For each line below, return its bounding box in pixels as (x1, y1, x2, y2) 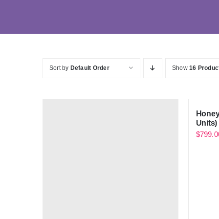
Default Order (70, 64, 109, 71)
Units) (196, 118, 218, 127)
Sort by (49, 64, 70, 71)
